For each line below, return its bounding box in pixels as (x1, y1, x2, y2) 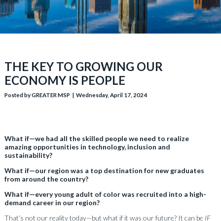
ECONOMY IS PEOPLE (4, 73, 127, 87)
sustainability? (4, 150, 54, 159)
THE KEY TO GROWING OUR (4, 59, 163, 74)
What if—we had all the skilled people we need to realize (4, 134, 189, 143)
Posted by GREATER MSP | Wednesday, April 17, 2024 (4, 91, 147, 98)
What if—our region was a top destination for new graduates (4, 166, 204, 175)
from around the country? (4, 174, 90, 183)
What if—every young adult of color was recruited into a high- (4, 189, 206, 198)
